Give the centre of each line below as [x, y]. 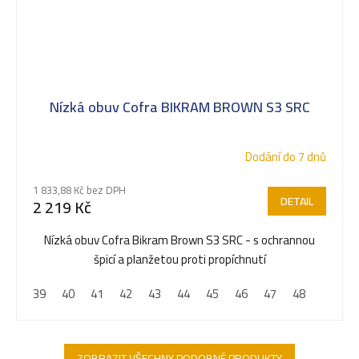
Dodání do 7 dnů [286, 157]
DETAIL [297, 202]
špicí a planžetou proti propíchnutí [179, 260]
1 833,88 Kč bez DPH [79, 190]
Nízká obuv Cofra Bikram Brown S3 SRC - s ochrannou [179, 240]
